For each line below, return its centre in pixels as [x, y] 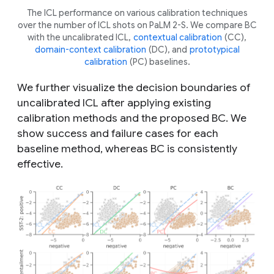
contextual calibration [178, 38]
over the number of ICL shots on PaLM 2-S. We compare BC [137, 25]
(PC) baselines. [159, 62]
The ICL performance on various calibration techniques [137, 13]
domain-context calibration [91, 50]
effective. [40, 164]
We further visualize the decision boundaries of [134, 88]
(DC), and [168, 50]
